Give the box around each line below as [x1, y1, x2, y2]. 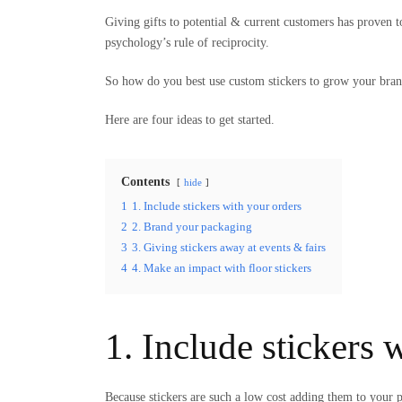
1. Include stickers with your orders [132, 200, 301, 214]
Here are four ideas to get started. [105, 113, 275, 127]
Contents [121, 175, 170, 189]
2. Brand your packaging [132, 221, 252, 234]
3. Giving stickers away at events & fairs [132, 241, 326, 255]
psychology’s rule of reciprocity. [105, 36, 269, 50]
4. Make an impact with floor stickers [132, 262, 311, 275]
